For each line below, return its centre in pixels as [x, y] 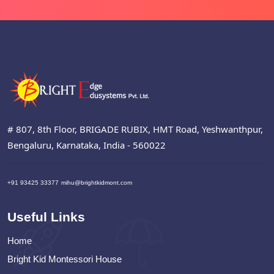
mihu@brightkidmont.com [97, 183]
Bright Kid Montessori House [65, 259]
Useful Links [46, 217]
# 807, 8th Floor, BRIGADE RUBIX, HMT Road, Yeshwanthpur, [135, 129]
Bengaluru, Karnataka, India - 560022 [87, 145]
